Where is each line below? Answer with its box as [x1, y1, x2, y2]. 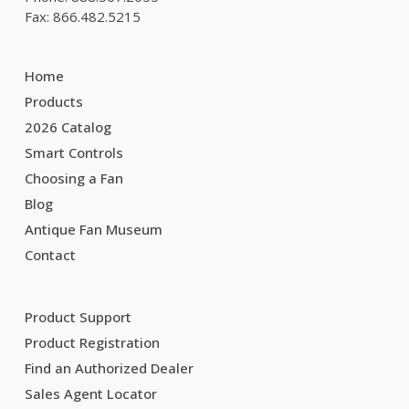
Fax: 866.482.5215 [24, 7, 141, 26]
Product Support [24, 308, 131, 326]
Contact [24, 246, 76, 264]
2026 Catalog [24, 118, 111, 136]
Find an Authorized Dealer [24, 359, 194, 377]
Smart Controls [24, 143, 123, 162]
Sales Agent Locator [24, 384, 157, 403]
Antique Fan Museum [24, 220, 163, 238]
